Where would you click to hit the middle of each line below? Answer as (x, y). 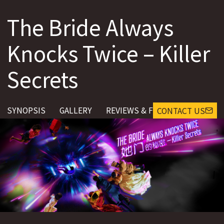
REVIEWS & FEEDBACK (147, 110)
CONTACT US (181, 110)
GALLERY (76, 110)
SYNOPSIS (26, 110)
